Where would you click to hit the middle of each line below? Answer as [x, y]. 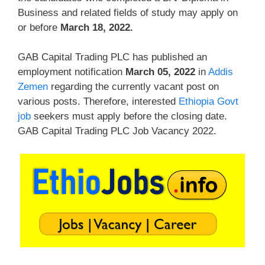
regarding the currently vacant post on [133, 87]
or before [39, 27]
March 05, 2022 [160, 72]
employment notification [72, 72]
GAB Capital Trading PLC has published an [112, 57]
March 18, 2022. [97, 27]
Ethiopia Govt [209, 101]
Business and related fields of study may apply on [128, 12]
